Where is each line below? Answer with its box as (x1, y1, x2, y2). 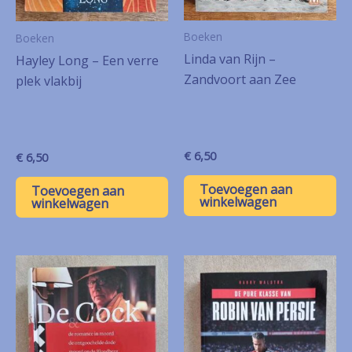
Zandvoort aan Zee (184, 71, 296, 89)
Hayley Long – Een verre (16, 51, 159, 69)
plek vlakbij (16, 71, 82, 90)
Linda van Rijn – (184, 50, 276, 68)
